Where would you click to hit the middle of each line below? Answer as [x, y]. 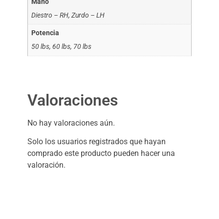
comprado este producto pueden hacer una [101, 153]
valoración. [46, 165]
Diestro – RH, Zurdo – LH [68, 15]
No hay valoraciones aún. [71, 123]
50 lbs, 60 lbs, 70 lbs [62, 47]
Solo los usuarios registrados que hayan [97, 142]
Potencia [45, 33]
